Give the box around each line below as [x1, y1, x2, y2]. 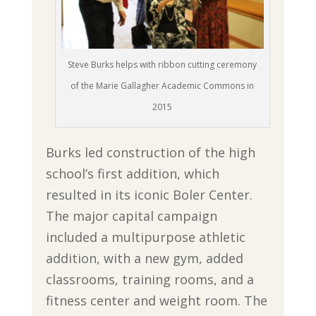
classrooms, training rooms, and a [45, 270, 254, 288]
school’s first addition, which [45, 164, 219, 182]
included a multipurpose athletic [45, 228, 245, 245]
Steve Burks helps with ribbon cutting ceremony [68, 58, 257, 71]
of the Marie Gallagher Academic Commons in [71, 79, 255, 92]
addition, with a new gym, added [45, 249, 243, 267]
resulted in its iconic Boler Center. [45, 186, 253, 203]
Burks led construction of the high [45, 143, 255, 161]
